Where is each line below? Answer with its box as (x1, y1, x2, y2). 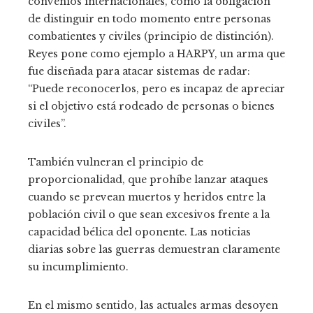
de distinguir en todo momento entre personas (28, 13, 271, 25)
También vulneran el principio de (28, 156, 203, 168)
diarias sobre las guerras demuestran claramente (28, 243, 280, 256)
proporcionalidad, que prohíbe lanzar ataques (28, 173, 268, 186)
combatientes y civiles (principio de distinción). (28, 30, 274, 43)
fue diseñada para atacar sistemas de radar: (28, 65, 250, 78)
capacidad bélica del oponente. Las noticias (28, 226, 251, 238)
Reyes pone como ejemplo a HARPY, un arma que (28, 48, 285, 60)
